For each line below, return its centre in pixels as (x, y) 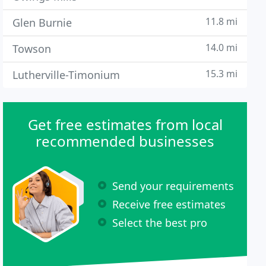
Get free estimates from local (125, 124)
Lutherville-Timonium (66, 75)
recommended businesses (125, 141)
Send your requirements (173, 186)
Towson (32, 49)
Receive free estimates (169, 204)
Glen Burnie (42, 23)
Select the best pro (160, 222)
